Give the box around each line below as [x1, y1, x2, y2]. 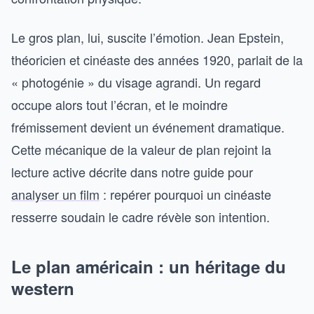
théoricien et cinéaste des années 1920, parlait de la [11, 50, 303, 69]
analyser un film [11, 185, 100, 203]
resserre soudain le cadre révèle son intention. [11, 207, 270, 226]
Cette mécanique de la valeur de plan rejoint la [11, 140, 271, 158]
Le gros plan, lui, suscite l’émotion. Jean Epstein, [11, 28, 284, 46]
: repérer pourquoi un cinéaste [100, 185, 271, 203]
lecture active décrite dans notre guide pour [11, 163, 253, 181]
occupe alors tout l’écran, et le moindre [11, 95, 228, 114]
